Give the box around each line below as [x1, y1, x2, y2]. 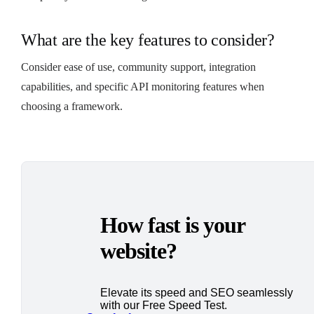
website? [100, 238, 177, 264]
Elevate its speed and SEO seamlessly [100, 286, 293, 299]
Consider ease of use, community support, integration [21, 60, 256, 73]
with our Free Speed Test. [100, 299, 227, 311]
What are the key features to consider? [21, 30, 275, 49]
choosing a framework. [21, 100, 123, 112]
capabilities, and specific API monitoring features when [21, 80, 264, 93]
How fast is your [100, 212, 245, 238]
